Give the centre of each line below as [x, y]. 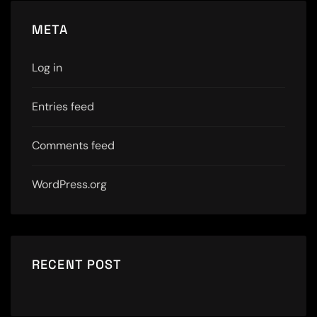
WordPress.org [69, 185]
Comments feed [73, 146]
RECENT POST [77, 265]
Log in [47, 68]
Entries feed [63, 107]
